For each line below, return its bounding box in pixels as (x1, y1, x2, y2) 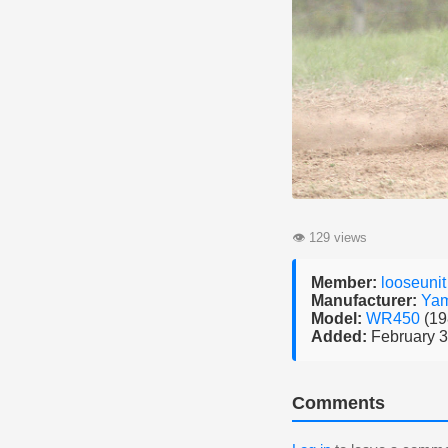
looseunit (381, 273, 446, 291)
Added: (311, 327, 367, 345)
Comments (292, 392, 385, 413)
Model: (311, 309, 362, 327)
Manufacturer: (311, 291, 417, 309)
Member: (311, 273, 377, 291)
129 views (305, 229, 367, 245)
